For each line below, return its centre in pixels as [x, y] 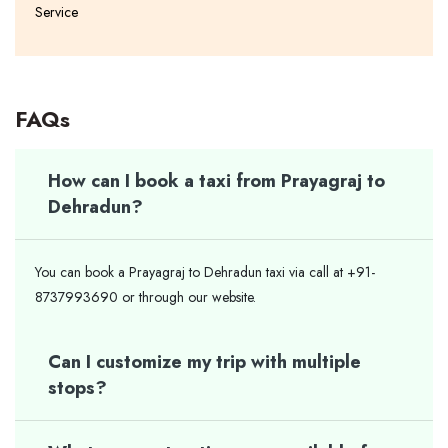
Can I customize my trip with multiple [204, 362]
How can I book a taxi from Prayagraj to [216, 181]
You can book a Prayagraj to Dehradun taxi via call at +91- [205, 272]
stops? [77, 388]
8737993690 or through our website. [145, 297]
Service [56, 12]
